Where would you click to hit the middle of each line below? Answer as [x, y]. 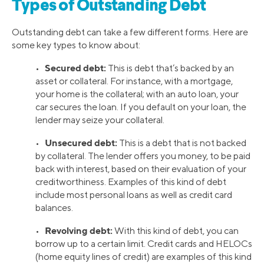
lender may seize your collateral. [100, 120]
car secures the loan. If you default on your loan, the [141, 107]
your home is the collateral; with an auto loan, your [137, 94]
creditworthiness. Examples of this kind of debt [131, 181]
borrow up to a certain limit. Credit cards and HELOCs [144, 243]
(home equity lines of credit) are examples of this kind [143, 256]
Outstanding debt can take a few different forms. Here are [130, 32]
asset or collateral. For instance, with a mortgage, [134, 81]
